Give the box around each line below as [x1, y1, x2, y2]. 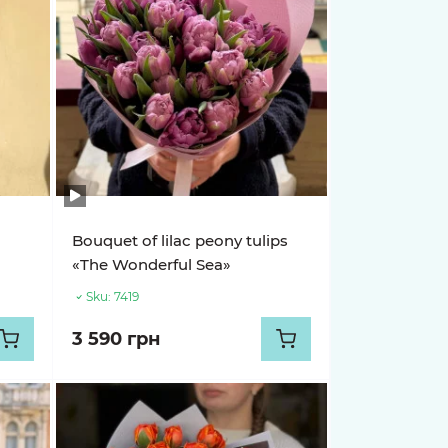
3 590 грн [72, 328, 161, 350]
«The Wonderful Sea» [72, 255, 232, 274]
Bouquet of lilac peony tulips [72, 231, 289, 250]
